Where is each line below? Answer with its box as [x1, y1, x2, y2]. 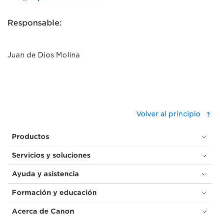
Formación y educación [12, 189, 97, 196]
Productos [12, 133, 49, 140]
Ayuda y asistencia [12, 170, 79, 178]
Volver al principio [137, 110, 200, 118]
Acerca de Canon [12, 207, 74, 215]
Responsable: [7, 18, 62, 27]
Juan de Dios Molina [7, 51, 80, 59]
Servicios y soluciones [12, 151, 90, 159]
